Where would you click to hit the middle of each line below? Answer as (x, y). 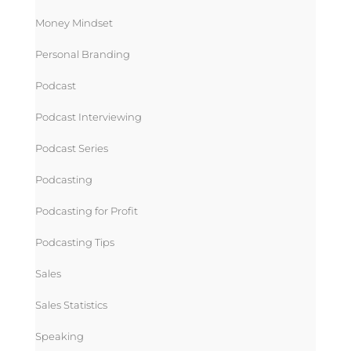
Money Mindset (74, 22)
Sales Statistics (71, 304)
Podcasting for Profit (86, 210)
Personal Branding (82, 54)
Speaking (59, 336)
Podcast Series (71, 148)
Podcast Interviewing (88, 116)
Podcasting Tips (74, 242)
